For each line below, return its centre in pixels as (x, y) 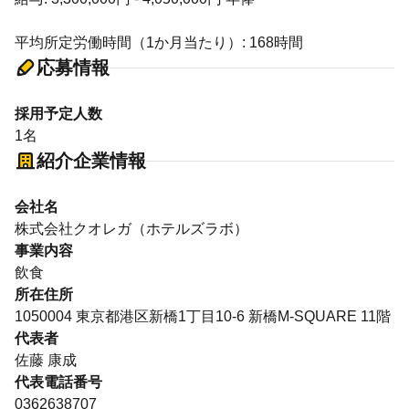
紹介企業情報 (91, 161)
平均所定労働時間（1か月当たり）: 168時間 (159, 42)
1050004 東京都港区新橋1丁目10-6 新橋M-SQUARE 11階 (203, 316)
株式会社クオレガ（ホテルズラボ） (131, 229)
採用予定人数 (58, 114)
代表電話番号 (58, 382)
